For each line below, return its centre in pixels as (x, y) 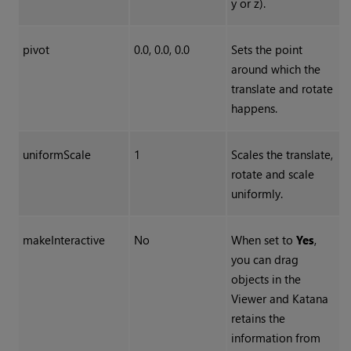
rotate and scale (272, 174)
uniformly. (257, 194)
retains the (258, 318)
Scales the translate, (282, 155)
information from (275, 338)
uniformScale (56, 155)
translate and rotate (282, 89)
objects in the (266, 279)
